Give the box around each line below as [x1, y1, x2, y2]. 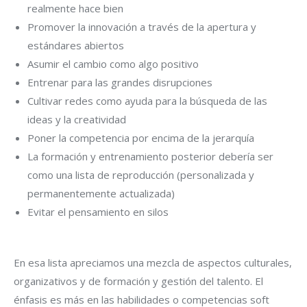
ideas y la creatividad [27, 112, 126, 126]
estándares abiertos [27, 38, 124, 52]
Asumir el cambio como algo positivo [27, 56, 199, 71]
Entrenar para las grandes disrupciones [27, 75, 212, 89]
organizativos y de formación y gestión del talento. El [14, 273, 263, 288]
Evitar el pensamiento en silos [27, 204, 169, 219]
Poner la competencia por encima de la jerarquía [27, 130, 254, 145]
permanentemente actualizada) [27, 186, 175, 200]
